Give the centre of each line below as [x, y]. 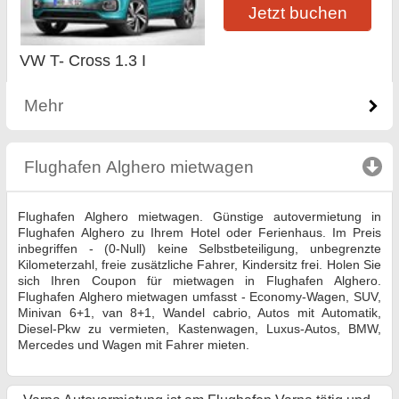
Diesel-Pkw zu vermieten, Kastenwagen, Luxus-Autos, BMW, [199, 329]
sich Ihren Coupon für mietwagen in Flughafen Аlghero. [199, 281]
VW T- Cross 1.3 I [83, 61]
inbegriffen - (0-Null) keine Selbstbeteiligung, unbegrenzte [199, 249]
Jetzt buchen [297, 12]
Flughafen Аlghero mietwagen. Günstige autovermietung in [199, 217]
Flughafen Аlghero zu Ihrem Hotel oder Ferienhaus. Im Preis [199, 233]
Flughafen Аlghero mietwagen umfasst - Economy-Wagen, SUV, [199, 297]
